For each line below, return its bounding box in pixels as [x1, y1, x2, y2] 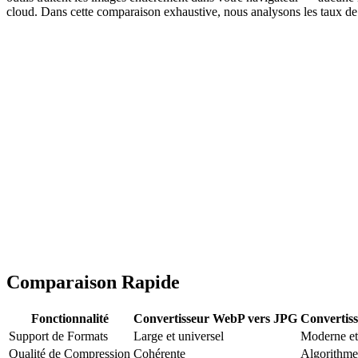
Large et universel [133, 328, 224, 343]
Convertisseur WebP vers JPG [133, 311, 297, 325]
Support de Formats [9, 328, 108, 343]
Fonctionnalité [30, 311, 109, 325]
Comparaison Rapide [6, 271, 180, 292]
